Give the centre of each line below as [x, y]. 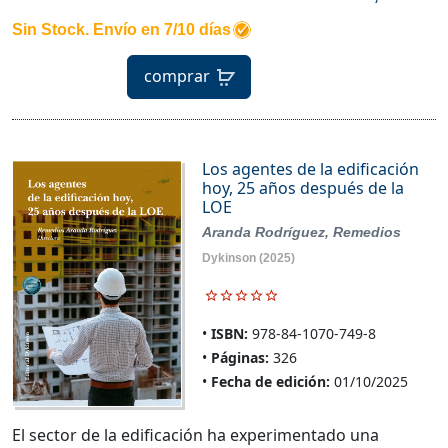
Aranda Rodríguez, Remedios [301, 232]
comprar [177, 75]
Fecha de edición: [270, 382]
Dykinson [228, 258]
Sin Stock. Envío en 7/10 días [121, 30]
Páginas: [239, 358]
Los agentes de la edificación [310, 169]
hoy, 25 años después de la [302, 188]
